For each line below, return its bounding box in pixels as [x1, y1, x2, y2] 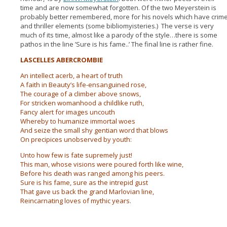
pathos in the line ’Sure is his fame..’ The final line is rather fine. [20, 40, 213, 49]
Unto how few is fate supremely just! [20, 150, 132, 160]
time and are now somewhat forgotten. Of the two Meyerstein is [20, 3, 216, 12]
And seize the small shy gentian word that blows [20, 126, 168, 135]
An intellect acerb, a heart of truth [20, 71, 123, 80]
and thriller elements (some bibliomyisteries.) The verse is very [20, 21, 214, 30]
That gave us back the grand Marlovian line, [20, 187, 154, 196]
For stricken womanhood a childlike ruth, [20, 98, 144, 107]
